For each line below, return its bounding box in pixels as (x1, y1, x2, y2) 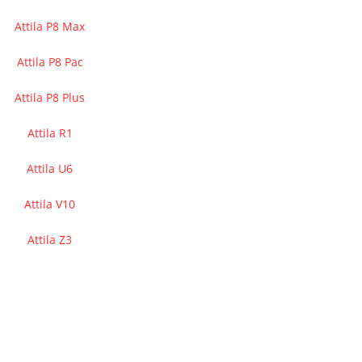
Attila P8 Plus (15, 90, 85, 105)
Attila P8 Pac (16, 54, 83, 69)
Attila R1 (27, 125, 73, 141)
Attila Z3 (27, 232, 72, 247)
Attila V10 (24, 196, 75, 212)
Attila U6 (27, 161, 73, 176)
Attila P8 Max (15, 19, 85, 34)
